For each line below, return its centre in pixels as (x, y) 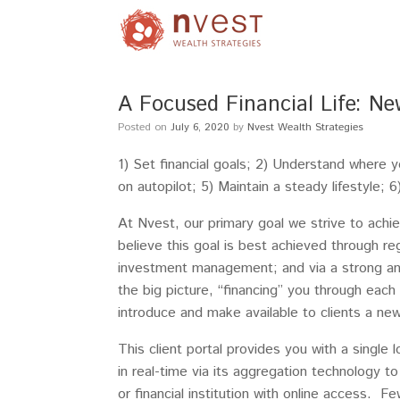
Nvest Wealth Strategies (305, 127)
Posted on (147, 127)
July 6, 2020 (200, 127)
